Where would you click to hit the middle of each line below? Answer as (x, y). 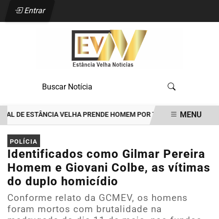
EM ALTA (45, 134)
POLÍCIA (24, 141)
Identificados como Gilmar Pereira (106, 154)
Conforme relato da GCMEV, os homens (98, 198)
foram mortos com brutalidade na (85, 209)
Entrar (34, 11)
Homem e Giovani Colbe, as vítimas (109, 168)
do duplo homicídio (63, 181)
